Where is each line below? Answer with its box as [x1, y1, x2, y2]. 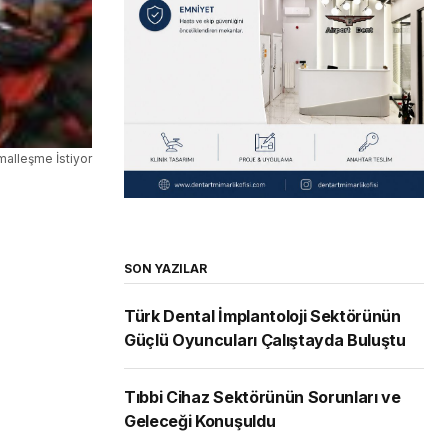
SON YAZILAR [124, 261, 207, 277]
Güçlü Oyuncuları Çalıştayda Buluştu [124, 330, 406, 351]
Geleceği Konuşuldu [124, 411, 276, 432]
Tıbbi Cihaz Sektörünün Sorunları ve [124, 387, 401, 408]
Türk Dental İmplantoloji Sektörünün [124, 306, 401, 327]
